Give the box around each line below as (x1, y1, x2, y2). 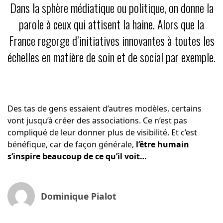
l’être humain (135, 139, 189, 150)
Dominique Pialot (40, 190, 116, 202)
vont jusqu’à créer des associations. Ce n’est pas (7, 115, 187, 126)
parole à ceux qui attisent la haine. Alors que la (19, 15, 204, 33)
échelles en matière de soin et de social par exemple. (7, 48, 216, 66)
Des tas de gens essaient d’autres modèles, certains (7, 103, 202, 114)
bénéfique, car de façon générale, (7, 139, 136, 150)
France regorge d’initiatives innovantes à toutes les (8, 31, 215, 50)
